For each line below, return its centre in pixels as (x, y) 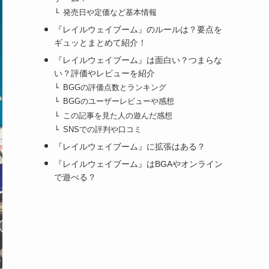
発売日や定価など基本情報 (110, 13)
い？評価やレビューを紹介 (104, 74)
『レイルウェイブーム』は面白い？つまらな (138, 60)
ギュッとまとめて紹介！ (100, 43)
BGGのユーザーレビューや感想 (119, 102)
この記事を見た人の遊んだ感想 (118, 116)
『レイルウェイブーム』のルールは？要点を (138, 30)
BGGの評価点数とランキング (115, 88)
